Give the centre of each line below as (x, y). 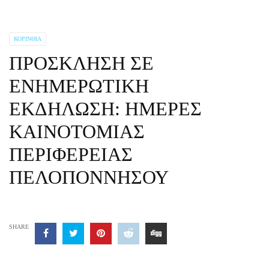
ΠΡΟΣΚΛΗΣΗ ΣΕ (81, 63)
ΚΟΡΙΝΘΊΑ (28, 39)
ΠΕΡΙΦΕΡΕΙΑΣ (71, 154)
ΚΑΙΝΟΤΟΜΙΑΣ (77, 131)
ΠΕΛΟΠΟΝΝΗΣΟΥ (89, 177)
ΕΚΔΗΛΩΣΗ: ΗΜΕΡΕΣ (105, 109)
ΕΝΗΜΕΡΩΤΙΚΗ (79, 86)
